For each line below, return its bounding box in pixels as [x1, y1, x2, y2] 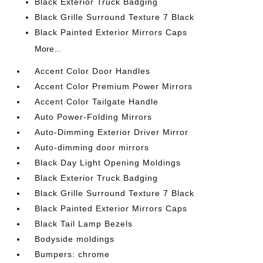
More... [35, 44, 62, 54]
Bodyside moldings [35, 234, 115, 244]
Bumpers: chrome [35, 249, 110, 259]
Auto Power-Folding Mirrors [35, 112, 153, 122]
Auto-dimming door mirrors [35, 143, 150, 153]
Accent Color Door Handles [35, 66, 151, 76]
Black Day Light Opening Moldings [35, 158, 181, 168]
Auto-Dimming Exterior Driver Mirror [35, 127, 189, 137]
